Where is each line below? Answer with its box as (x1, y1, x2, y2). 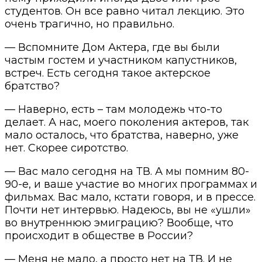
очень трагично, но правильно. (5, 17, 174, 30)
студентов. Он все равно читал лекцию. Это (5, 4, 244, 18)
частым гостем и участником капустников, (5, 53, 237, 67)
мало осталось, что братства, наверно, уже (5, 128, 239, 142)
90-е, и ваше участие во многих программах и (5, 177, 257, 191)
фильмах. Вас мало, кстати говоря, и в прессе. (5, 190, 256, 204)
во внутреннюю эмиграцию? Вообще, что (5, 216, 233, 229)
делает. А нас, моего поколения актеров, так (5, 115, 249, 129)
